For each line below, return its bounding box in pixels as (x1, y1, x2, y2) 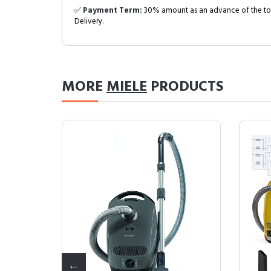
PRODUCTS (147, 76, 223, 99)
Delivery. (74, 15, 103, 28)
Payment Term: (83, 4, 142, 17)
